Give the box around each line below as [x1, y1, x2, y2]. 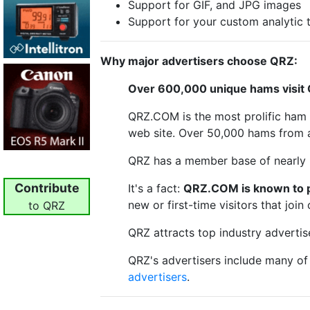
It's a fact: [128, 181, 183, 195]
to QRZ [28, 198, 65, 212]
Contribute [14, 180, 80, 195]
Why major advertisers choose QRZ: [100, 53, 298, 68]
